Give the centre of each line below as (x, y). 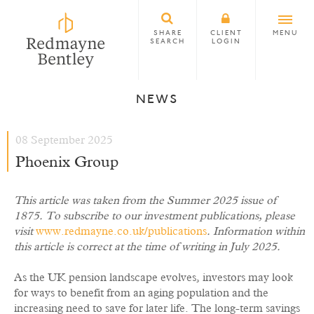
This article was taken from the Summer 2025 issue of (145, 200)
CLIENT (226, 34)
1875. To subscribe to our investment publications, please (155, 216)
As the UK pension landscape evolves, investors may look (153, 278)
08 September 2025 (64, 140)
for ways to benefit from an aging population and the (141, 293)
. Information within (256, 231)
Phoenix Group (67, 163)
